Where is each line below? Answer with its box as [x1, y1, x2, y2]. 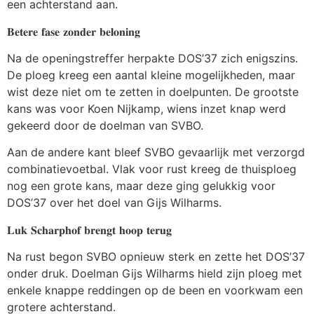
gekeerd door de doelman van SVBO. [7, 118, 203, 132]
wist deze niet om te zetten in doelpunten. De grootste [7, 84, 299, 99]
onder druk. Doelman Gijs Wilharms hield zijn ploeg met [7, 266, 302, 281]
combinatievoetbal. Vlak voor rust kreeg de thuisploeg [7, 162, 296, 177]
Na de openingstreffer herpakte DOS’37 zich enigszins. [7, 50, 298, 65]
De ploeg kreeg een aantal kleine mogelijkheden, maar [7, 67, 295, 82]
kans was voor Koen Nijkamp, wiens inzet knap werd [7, 101, 286, 116]
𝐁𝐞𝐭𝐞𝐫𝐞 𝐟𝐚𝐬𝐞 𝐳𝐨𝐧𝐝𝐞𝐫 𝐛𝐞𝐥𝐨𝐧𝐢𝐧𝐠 [7, 24, 140, 39]
